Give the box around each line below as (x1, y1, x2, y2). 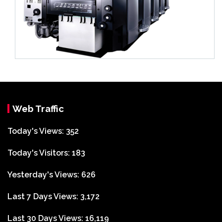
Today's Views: (7, 126, 66, 136)
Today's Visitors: (7, 148, 72, 158)
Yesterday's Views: (7, 169, 81, 179)
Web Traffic (12, 103, 64, 114)
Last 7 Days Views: (7, 191, 80, 201)
